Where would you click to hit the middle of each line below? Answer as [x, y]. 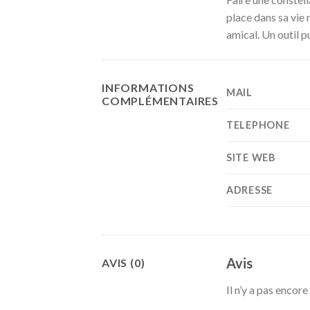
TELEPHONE [258, 125]
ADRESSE [250, 190]
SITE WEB [251, 158]
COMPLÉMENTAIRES [161, 101]
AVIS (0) [124, 263]
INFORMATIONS [148, 88]
